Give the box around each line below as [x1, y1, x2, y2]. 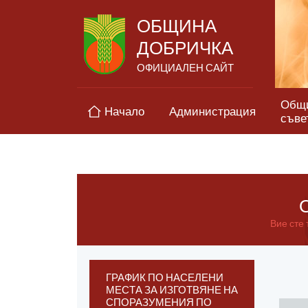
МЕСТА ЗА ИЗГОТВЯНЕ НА [106, 283, 238, 296]
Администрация [169, 103, 256, 118]
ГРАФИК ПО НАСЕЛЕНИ [106, 271, 223, 283]
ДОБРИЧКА [137, 36, 233, 58]
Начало [104, 103, 144, 118]
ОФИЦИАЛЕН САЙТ [137, 61, 234, 74]
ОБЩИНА [137, 14, 217, 36]
